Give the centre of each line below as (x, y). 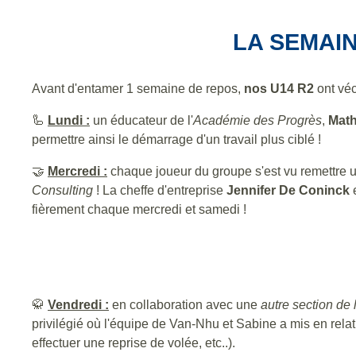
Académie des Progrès (257, 120)
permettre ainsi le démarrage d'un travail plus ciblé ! (176, 139)
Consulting (62, 190)
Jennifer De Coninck (288, 190)
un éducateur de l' (141, 120)
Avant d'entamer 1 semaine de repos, (138, 89)
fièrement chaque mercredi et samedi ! (141, 209)
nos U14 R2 (279, 89)
